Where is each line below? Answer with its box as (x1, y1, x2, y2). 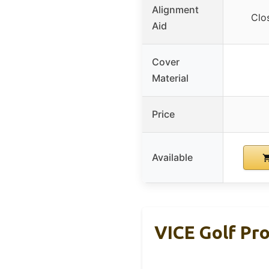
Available (152, 151, 193, 163)
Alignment (152, 3, 199, 16)
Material (152, 71, 189, 84)
